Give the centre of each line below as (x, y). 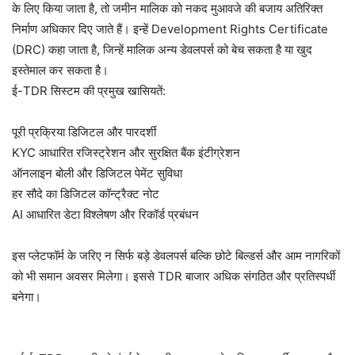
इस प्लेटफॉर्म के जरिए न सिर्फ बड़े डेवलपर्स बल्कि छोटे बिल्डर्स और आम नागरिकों (176, 256)
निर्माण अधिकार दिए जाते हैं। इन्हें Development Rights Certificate (170, 29)
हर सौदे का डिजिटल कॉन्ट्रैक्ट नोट (86, 194)
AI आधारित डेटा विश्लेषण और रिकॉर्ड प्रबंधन (105, 214)
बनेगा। (27, 297)
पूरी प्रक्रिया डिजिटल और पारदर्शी (84, 132)
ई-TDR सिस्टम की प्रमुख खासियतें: (89, 91)
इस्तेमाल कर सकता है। (60, 70)
